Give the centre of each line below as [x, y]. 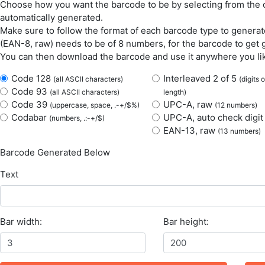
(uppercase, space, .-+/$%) [94, 105]
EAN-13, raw [190, 130]
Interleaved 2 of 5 [201, 78]
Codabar [30, 117]
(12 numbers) [236, 105]
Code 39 [30, 104]
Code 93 [30, 91]
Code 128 [32, 78]
